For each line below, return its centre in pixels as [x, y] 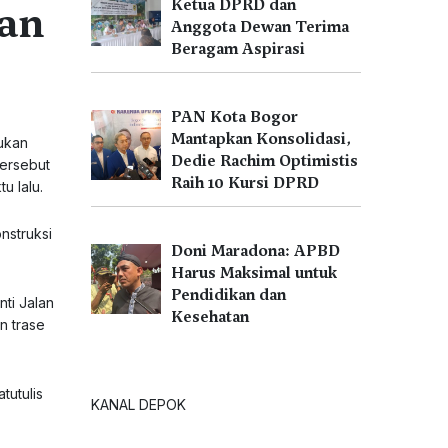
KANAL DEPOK [138, 404]
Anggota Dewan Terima [260, 27]
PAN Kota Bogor [234, 117]
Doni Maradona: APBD [255, 251]
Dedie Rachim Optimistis [264, 161]
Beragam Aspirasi [238, 49]
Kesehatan [210, 317]
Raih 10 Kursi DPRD [245, 183]
